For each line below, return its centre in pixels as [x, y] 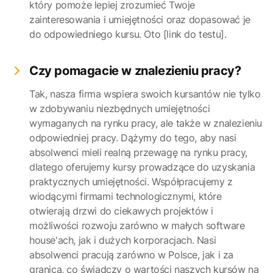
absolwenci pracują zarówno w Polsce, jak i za [132, 255]
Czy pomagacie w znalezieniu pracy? [135, 71]
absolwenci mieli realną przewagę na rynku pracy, [138, 152]
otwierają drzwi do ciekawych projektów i [122, 211]
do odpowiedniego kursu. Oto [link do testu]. [128, 34]
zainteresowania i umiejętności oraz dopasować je [140, 19]
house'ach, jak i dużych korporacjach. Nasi [123, 240]
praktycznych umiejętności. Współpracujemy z [131, 182]
